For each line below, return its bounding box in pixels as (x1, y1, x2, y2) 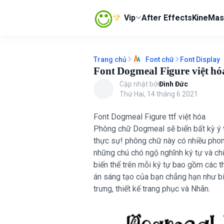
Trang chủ (93, 55, 126, 63)
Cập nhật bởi (119, 80, 159, 88)
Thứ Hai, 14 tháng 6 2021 (119, 90, 198, 98)
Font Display (180, 55, 220, 63)
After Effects (141, 13, 192, 22)
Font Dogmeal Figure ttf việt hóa (93, 112, 205, 122)
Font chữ (144, 55, 174, 63)
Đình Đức (159, 80, 188, 88)
